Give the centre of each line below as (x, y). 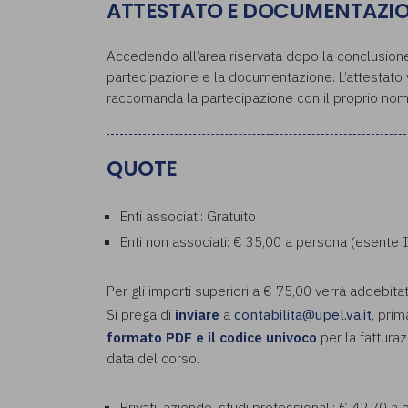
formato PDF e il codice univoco (212, 337)
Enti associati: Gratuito (188, 216)
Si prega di (141, 314)
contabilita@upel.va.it (303, 314)
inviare (197, 314)
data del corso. (153, 357)
